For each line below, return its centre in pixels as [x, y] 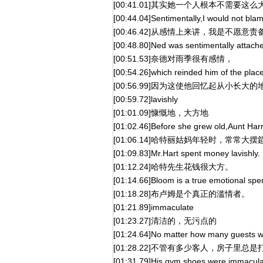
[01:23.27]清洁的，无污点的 [165, 221]
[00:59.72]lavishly [146, 99]
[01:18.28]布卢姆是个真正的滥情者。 [181, 194]
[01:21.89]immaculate [154, 207]
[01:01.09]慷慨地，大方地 [161, 113]
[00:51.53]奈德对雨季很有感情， [173, 59]
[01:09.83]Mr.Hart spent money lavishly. [187, 153]
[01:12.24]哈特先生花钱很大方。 [173, 167]
